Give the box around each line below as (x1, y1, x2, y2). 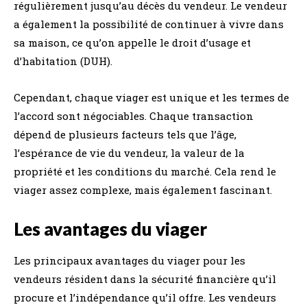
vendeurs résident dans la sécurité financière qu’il (14, 272, 276, 286)
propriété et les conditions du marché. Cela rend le (14, 164, 276, 178)
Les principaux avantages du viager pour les (14, 254, 245, 267)
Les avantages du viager (14, 218, 207, 240)
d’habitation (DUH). (14, 54, 112, 68)
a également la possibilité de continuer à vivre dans (14, 17, 284, 31)
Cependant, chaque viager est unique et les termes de (14, 90, 289, 104)
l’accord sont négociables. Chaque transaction (14, 109, 254, 123)
